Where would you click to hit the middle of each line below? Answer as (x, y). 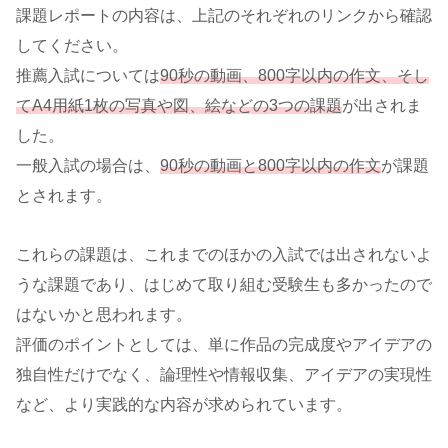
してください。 (72, 45)
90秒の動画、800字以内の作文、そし (294, 75)
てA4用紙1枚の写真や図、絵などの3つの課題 (179, 105)
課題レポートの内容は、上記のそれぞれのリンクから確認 (224, 15)
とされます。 (64, 195)
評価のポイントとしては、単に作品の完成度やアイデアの (224, 344)
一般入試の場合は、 (88, 165)
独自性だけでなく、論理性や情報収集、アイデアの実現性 (224, 374)
